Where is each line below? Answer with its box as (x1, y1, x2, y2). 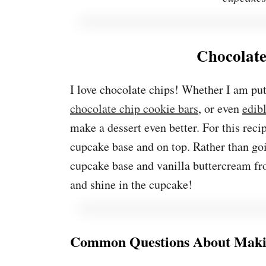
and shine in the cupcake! (70, 176, 192, 192)
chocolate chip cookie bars (70, 100, 198, 116)
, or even (198, 100, 242, 116)
